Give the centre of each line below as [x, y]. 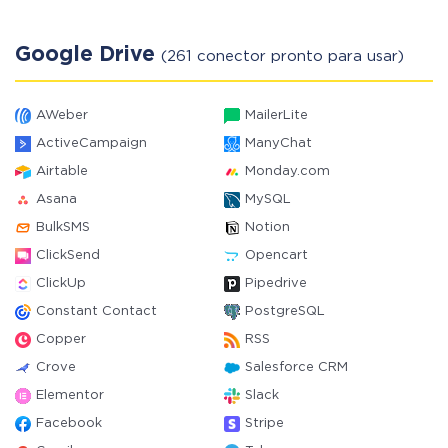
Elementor [70, 395]
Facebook [69, 423]
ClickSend [68, 255]
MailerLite [276, 115]
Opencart [276, 255]
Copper [61, 339]
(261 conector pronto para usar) [282, 56]
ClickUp [61, 283]
